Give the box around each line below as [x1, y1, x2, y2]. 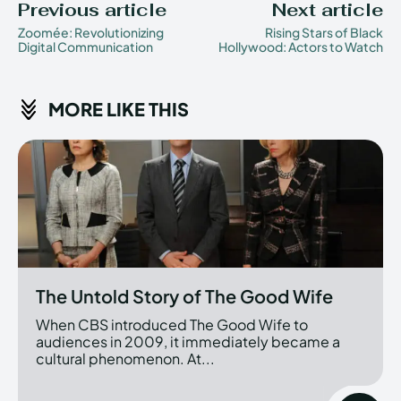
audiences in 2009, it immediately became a [36, 331, 340, 351]
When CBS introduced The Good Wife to [36, 314, 308, 334]
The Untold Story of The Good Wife [36, 284, 333, 307]
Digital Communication [18, 38, 153, 55]
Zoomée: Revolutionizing [18, 24, 164, 41]
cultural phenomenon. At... [36, 348, 215, 368]
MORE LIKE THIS [48, 98, 189, 121]
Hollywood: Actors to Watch [218, 38, 383, 55]
